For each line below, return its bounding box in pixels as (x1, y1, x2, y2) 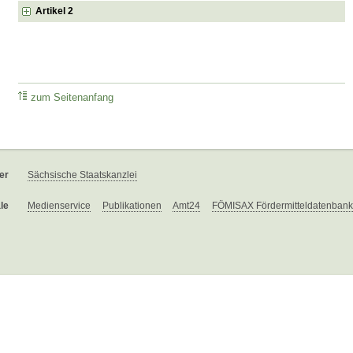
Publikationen (102, 200, 162, 212)
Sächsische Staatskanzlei (28, 169, 137, 181)
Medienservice (28, 200, 91, 212)
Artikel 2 (35, 5, 74, 17)
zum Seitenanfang (31, 92, 114, 104)
